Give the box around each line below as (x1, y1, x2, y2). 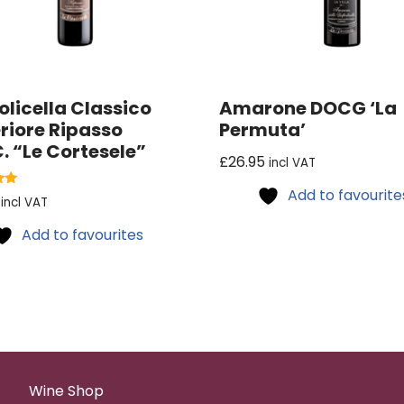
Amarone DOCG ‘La (219, 95, 398, 121)
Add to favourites (21, 225, 143, 246)
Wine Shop (29, 381, 105, 402)
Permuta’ (219, 116, 307, 142)
